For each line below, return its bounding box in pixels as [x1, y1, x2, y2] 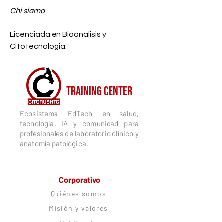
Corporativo [58, 175, 100, 185]
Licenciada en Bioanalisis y [10, 30, 108, 39]
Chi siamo [10, 6, 45, 16]
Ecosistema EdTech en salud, [20, 109, 139, 118]
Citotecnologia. [10, 42, 67, 51]
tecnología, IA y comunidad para [20, 119, 139, 128]
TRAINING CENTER [66, 84, 132, 100]
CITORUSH [66, 71, 103, 87]
